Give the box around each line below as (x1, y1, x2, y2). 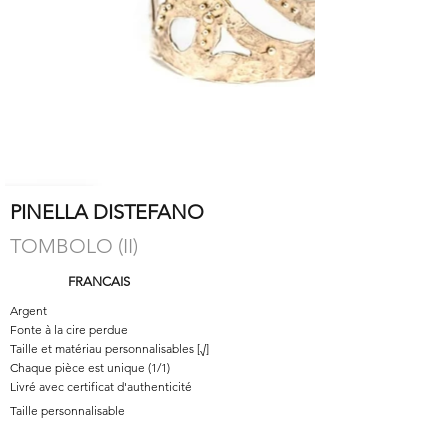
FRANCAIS (68, 274, 130, 289)
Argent (10, 303, 47, 318)
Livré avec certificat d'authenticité (10, 379, 192, 394)
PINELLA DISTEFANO (10, 200, 204, 224)
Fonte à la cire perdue (10, 322, 128, 337)
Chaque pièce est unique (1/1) (10, 360, 170, 375)
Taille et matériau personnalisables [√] (10, 341, 209, 356)
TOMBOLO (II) (10, 234, 138, 258)
